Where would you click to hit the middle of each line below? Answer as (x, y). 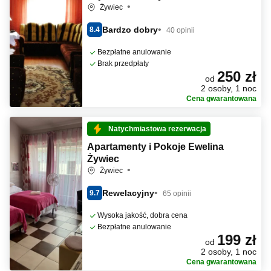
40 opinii (181, 30)
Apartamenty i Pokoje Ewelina (155, 147)
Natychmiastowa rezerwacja (157, 129)
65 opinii (177, 193)
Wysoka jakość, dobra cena (142, 215)
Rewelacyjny (128, 193)
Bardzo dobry (130, 29)
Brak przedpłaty (123, 64)
